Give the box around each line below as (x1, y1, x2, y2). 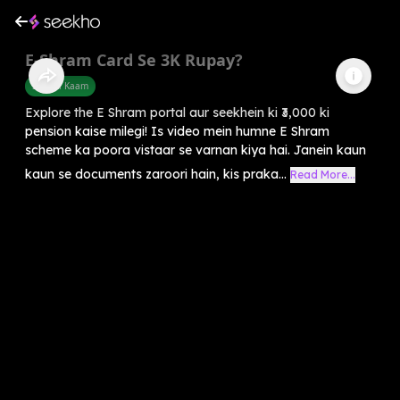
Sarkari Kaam (32, 79, 88, 92)
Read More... (290, 167, 355, 181)
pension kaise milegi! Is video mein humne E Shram (25, 122, 329, 139)
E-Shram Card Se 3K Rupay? (25, 48, 243, 71)
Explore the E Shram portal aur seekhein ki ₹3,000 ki (25, 104, 329, 121)
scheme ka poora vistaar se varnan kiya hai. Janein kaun (25, 141, 366, 158)
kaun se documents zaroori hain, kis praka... (25, 165, 287, 182)
